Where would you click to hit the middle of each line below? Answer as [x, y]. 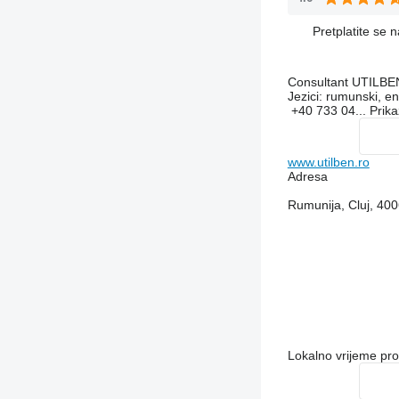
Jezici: [305, 97]
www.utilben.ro [328, 163]
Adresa [307, 177]
